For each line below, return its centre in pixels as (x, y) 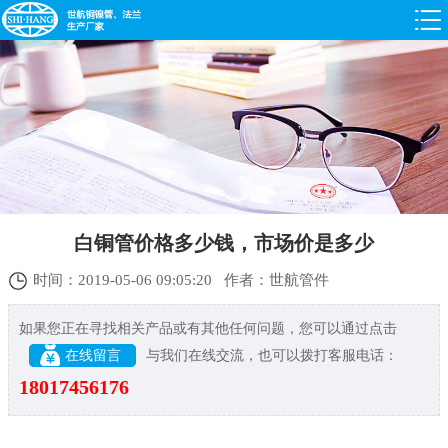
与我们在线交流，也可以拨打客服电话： (272, 355)
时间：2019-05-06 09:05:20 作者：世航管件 (181, 279)
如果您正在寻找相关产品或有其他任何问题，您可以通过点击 (208, 328)
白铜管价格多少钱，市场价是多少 (224, 242)
